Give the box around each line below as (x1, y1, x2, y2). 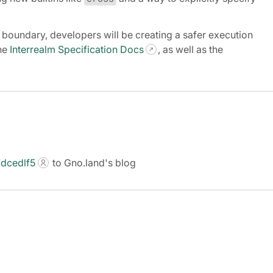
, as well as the (158, 43, 224, 55)
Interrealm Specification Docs (10, 43, 144, 55)
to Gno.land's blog (49, 156, 136, 169)
